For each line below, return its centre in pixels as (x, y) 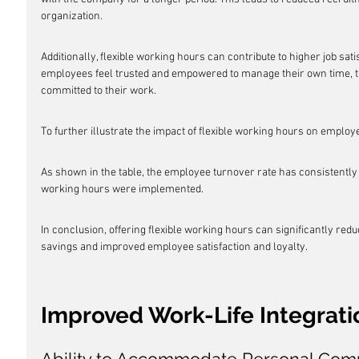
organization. (72, 16)
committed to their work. (99, 91)
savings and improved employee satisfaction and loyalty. (174, 247)
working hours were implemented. (122, 190)
